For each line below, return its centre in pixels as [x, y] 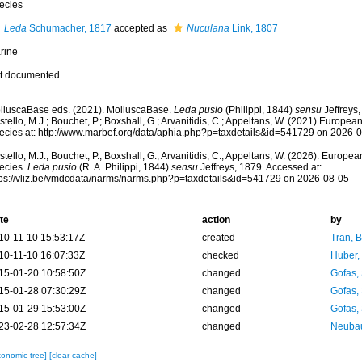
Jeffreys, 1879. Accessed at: [259, 167]
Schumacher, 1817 [69, 28]
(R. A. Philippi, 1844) [124, 167]
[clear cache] [73, 355]
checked [220, 255]
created [218, 238]
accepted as [140, 28]
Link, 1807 [253, 28]
